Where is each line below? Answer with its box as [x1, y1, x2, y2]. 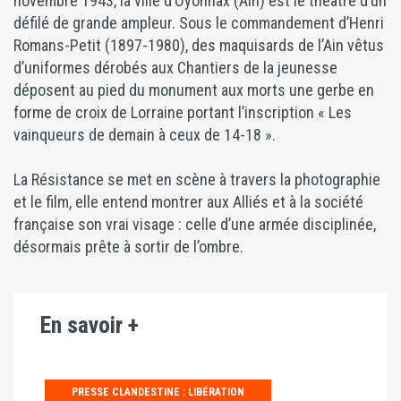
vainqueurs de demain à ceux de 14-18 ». [13, 125, 276, 145]
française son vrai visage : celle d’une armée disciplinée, [13, 215, 376, 235]
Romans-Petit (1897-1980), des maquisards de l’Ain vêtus [13, 36, 384, 55]
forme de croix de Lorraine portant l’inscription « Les [13, 103, 352, 123]
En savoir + [40, 311, 139, 339]
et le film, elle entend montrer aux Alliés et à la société [13, 192, 363, 212]
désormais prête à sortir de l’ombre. [13, 237, 243, 257]
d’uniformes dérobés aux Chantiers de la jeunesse [13, 58, 337, 78]
